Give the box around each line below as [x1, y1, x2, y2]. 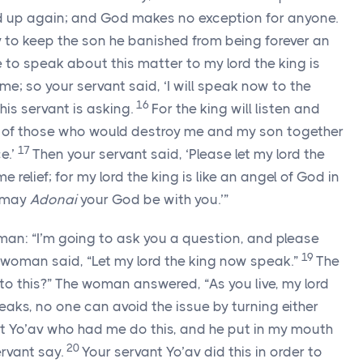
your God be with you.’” [77, 191, 228, 207]
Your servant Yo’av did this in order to [82, 344, 322, 360]
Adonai [30, 191, 77, 207]
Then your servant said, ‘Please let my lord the [32, 146, 325, 162]
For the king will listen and [152, 100, 320, 117]
